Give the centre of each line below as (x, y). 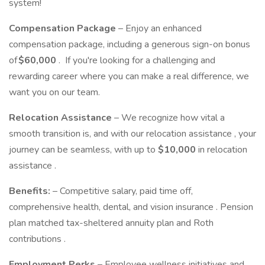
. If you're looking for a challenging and (136, 60)
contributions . (40, 239)
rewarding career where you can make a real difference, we (129, 76)
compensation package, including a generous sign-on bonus (130, 44)
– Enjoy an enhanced (160, 28)
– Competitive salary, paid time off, (123, 191)
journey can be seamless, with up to (83, 150)
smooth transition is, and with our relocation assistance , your (132, 134)
